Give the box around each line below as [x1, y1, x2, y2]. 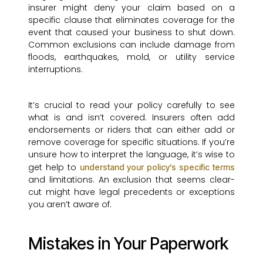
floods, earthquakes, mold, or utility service [28, 51, 235, 63]
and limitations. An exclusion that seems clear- [28, 174, 235, 186]
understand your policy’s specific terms [79, 162, 235, 173]
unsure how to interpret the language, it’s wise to [28, 149, 235, 161]
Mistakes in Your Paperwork [28, 234, 228, 254]
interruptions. [28, 63, 83, 76]
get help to [28, 161, 80, 174]
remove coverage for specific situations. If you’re [28, 136, 235, 149]
